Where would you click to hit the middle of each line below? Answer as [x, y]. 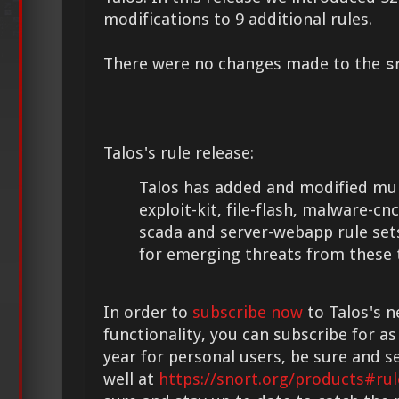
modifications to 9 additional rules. [238, 19]
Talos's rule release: [179, 152]
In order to [148, 313]
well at [131, 379]
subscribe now [248, 313]
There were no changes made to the [244, 63]
